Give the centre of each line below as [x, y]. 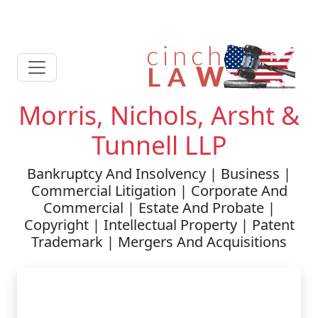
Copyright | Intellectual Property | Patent [159, 225]
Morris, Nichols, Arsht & [159, 115]
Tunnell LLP [159, 145]
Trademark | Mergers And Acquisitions [159, 242]
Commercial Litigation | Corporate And [159, 191]
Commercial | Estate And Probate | [159, 208]
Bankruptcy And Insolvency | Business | [159, 174]
